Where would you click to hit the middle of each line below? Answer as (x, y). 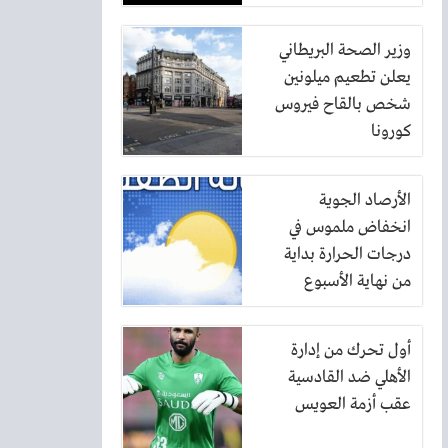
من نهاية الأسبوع (357, 281)
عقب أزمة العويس (353, 404)
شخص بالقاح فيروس (343, 104)
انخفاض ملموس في (350, 227)
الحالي (391, 308)
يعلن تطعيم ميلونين (347, 77)
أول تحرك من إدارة (351, 350)
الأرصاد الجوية (365, 200)
